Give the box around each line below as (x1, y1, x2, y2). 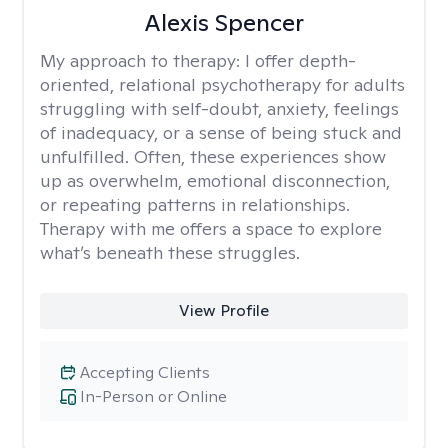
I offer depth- (245, 49, 356, 72)
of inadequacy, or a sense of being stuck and (40, 121, 402, 144)
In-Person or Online (80, 386, 227, 407)
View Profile (178, 300, 269, 321)
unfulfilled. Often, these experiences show (40, 145, 386, 168)
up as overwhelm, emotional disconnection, (40, 169, 390, 192)
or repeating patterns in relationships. (40, 193, 350, 216)
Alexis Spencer (143, 7, 304, 38)
